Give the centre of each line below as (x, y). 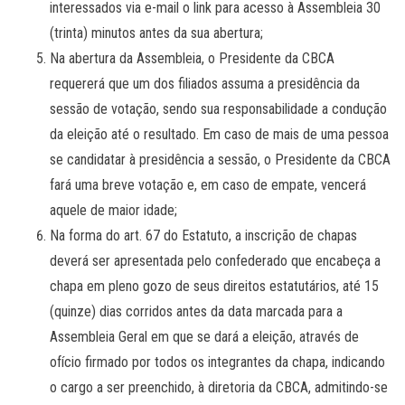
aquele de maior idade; (113, 210)
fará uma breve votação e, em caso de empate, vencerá (208, 184)
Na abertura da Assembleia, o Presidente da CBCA (192, 58)
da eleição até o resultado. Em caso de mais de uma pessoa (219, 134)
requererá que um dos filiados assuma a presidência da (205, 83)
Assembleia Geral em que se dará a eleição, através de (204, 336)
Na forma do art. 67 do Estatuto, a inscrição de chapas (203, 235)
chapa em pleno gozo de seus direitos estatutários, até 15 (214, 286)
